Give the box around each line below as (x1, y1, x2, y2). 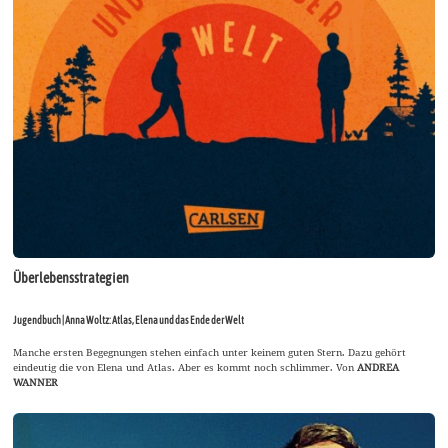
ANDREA (357, 360, 400, 375)
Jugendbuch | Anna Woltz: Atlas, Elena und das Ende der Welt (13, 314, 245, 327)
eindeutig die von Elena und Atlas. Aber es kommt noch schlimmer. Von (13, 360, 358, 375)
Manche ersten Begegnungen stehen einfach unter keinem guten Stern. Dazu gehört (13, 345, 407, 360)
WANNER (13, 375, 59, 390)
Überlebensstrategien (13, 270, 130, 287)
